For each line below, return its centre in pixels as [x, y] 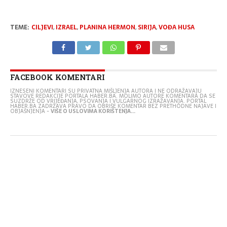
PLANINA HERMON [107, 27]
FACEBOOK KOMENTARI [57, 77]
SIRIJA [147, 27]
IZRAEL [66, 27]
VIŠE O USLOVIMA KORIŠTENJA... [93, 111]
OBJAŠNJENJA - [30, 111]
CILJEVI [42, 27]
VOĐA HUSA [176, 27]
